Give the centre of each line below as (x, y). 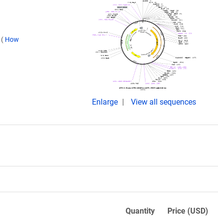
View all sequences (163, 102)
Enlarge (106, 102)
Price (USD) (188, 211)
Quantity (140, 211)
